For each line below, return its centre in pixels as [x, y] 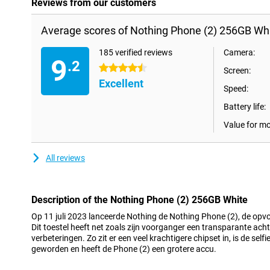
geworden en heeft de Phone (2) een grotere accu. [124, 249]
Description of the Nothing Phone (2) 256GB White [140, 200]
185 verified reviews [136, 52]
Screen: [237, 71]
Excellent [121, 83]
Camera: [239, 52]
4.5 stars [115, 68]
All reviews [65, 158]
